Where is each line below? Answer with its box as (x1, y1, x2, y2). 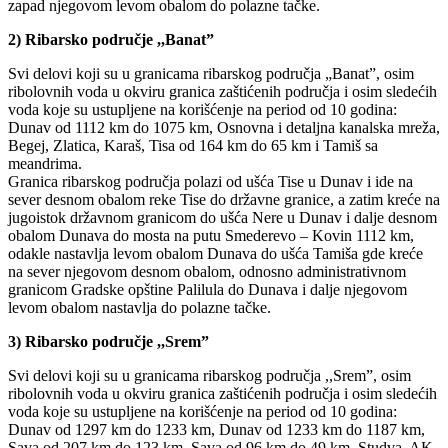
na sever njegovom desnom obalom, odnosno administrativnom (8, 262, 406, 280)
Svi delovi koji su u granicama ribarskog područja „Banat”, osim (8, 64, 414, 82)
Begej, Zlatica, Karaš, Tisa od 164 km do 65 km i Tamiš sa (8, 136, 378, 154)
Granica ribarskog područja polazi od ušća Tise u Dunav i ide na (8, 172, 413, 190)
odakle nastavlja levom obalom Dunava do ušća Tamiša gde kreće (8, 244, 423, 262)
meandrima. (8, 154, 82, 172)
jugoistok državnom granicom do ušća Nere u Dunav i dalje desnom (8, 208, 437, 226)
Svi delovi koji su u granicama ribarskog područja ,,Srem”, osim (8, 366, 411, 384)
